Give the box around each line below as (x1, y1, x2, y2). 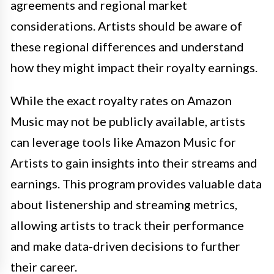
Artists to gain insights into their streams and (10, 155, 257, 171)
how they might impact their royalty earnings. (10, 60, 257, 75)
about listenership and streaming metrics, (10, 197, 237, 212)
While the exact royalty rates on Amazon (10, 93, 232, 108)
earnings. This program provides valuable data (10, 176, 262, 191)
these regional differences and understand (10, 39, 244, 54)
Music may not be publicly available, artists (10, 114, 245, 129)
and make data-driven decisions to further (10, 239, 240, 254)
